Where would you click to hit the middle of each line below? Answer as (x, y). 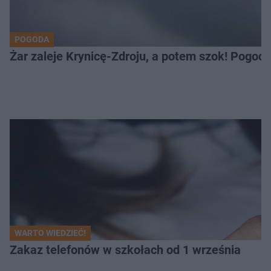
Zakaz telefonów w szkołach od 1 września (125, 250)
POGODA (32, 39)
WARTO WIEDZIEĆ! (50, 233)
